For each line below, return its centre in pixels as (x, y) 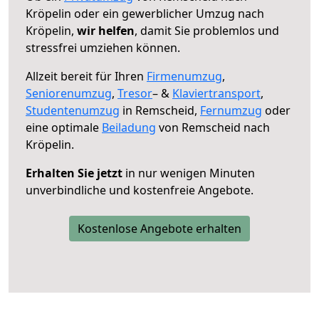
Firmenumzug (184, 76)
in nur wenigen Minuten (189, 173)
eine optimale (64, 127)
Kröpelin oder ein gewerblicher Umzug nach (145, 13)
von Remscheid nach (213, 127)
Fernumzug (231, 110)
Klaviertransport (216, 93)
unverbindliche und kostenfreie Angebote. (140, 190)
